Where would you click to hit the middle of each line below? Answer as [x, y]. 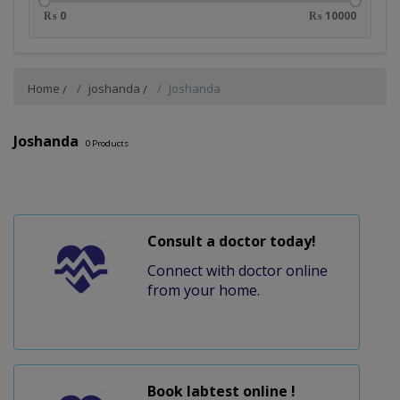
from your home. [203, 290]
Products [109, 143]
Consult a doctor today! [231, 241]
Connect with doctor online [237, 270]
